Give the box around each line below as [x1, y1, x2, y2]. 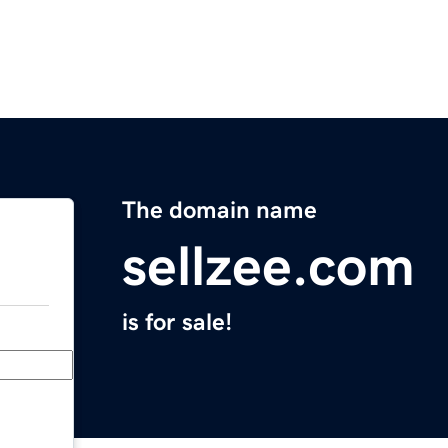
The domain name [122, 198, 317, 223]
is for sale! [122, 310, 232, 335]
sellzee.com [122, 238, 415, 295]
